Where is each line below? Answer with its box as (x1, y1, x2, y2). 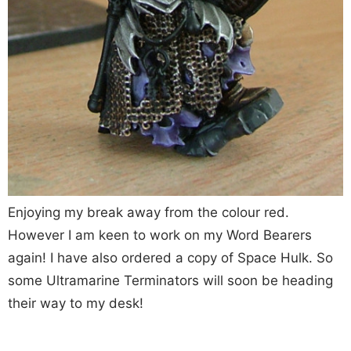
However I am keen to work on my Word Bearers (8, 227, 312, 244)
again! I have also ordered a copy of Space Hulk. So (8, 250, 333, 266)
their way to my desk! (8, 295, 143, 312)
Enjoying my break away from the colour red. (8, 204, 289, 221)
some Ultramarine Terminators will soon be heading (8, 273, 333, 289)
